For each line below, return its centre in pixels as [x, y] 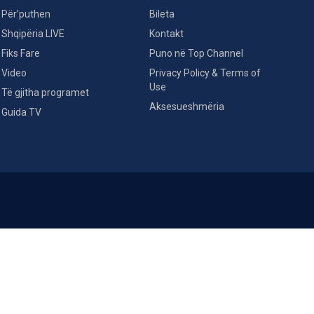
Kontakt [166, 33]
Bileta [162, 14]
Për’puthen [26, 14]
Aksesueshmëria [187, 106]
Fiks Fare [21, 53]
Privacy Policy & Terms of [205, 73]
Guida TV [21, 112]
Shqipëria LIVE [33, 33]
